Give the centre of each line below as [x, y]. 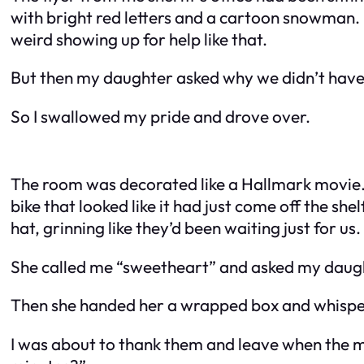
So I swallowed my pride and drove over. [160, 117]
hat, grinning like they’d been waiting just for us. [186, 227]
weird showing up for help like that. [139, 39]
